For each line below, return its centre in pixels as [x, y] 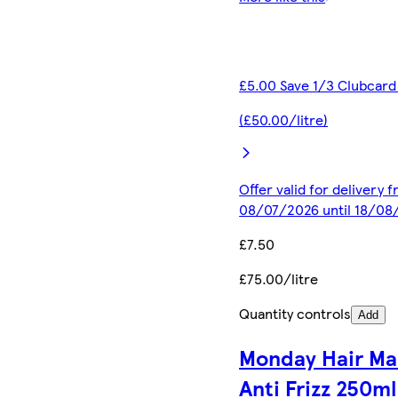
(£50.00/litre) [284, 120]
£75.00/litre [279, 279]
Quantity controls [295, 314]
